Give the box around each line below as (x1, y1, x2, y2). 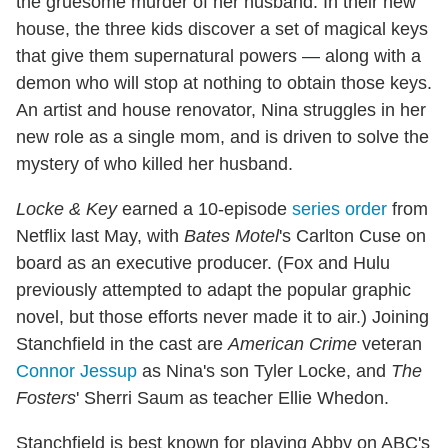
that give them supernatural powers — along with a (16, 45, 421, 66)
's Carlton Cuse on (279, 225, 426, 246)
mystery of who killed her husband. (16, 153, 293, 174)
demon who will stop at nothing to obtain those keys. (16, 72, 432, 93)
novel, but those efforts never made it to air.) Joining (16, 306, 429, 327)
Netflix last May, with (16, 225, 184, 246)
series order (292, 198, 387, 219)
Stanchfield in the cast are (16, 333, 228, 354)
